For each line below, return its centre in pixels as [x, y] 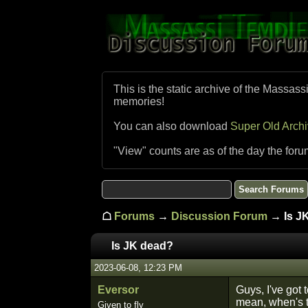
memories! [139, 101]
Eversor [118, 290]
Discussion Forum [219, 216]
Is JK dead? [142, 246]
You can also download [172, 126]
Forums [134, 216]
